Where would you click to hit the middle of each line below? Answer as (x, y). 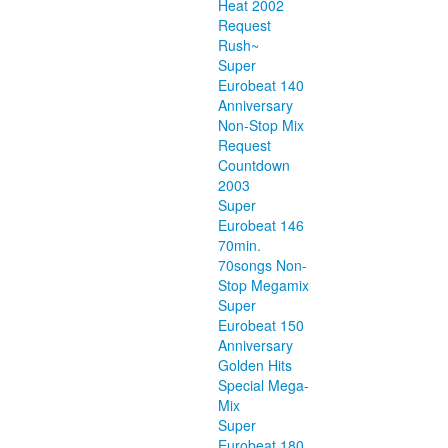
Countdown (254, 165)
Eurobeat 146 (261, 225)
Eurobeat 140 (261, 85)
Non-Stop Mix (261, 125)
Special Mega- (263, 385)
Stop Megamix (263, 285)
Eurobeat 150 (261, 325)
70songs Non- (262, 265)
